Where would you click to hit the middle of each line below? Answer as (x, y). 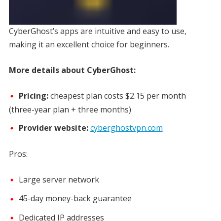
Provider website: (54, 128)
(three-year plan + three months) (70, 110)
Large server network (59, 180)
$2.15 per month (155, 95)
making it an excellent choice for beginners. (90, 44)
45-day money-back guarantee (75, 199)
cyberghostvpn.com (126, 128)
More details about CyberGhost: (72, 70)
